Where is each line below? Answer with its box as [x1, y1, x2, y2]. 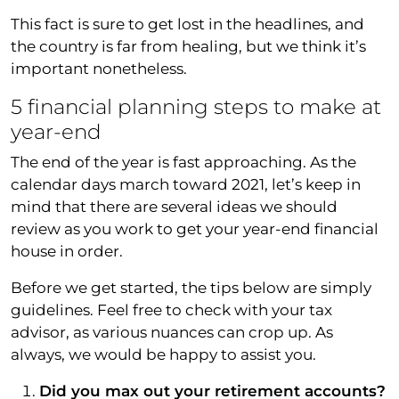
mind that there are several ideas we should [11, 197, 338, 216]
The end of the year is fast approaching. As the [11, 152, 356, 171]
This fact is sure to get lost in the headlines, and [11, 14, 364, 33]
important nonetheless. [11, 59, 187, 77]
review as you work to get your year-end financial [11, 219, 379, 238]
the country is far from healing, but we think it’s [11, 37, 366, 55]
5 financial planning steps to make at [11, 93, 381, 119]
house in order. [11, 241, 123, 260]
